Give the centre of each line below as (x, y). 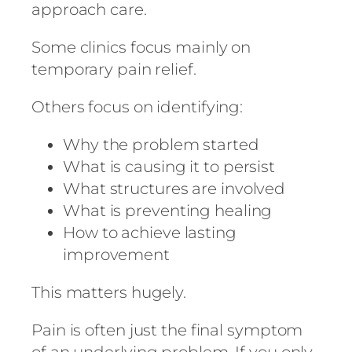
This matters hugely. (109, 292)
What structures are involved (174, 188)
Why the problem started (161, 144)
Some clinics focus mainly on (141, 47)
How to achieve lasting (150, 232)
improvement (116, 254)
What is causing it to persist (169, 166)
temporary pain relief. (114, 69)
